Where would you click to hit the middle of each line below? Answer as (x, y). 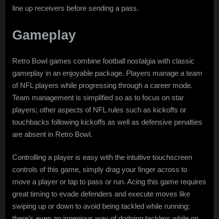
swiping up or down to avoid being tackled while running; (101, 206)
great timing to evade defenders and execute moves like (101, 194)
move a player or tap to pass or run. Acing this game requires (109, 182)
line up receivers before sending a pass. (76, 8)
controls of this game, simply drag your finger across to (100, 170)
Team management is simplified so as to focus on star (98, 97)
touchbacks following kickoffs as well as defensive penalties (107, 122)
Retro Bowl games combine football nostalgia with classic (103, 61)
